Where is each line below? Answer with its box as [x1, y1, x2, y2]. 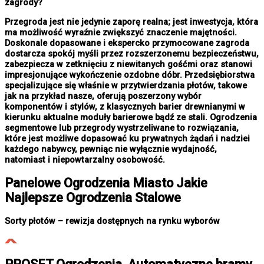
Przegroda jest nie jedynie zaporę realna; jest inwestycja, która [5, 16, 258, 27]
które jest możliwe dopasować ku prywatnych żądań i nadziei [5, 133, 250, 144]
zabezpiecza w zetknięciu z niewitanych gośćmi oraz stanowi [5, 58, 252, 70]
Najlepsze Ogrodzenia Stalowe [5, 190, 181, 206]
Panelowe [5, 176, 64, 191]
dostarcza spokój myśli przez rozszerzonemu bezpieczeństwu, [5, 48, 259, 59]
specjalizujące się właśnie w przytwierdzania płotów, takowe [5, 80, 247, 91]
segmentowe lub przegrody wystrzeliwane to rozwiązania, [5, 122, 239, 133]
